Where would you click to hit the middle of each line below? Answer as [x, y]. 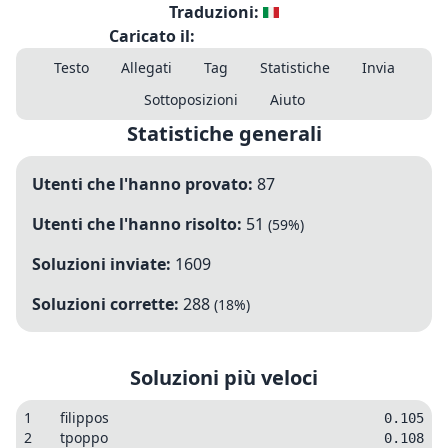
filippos [84, 417]
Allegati [146, 67]
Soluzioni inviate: [101, 264]
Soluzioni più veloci [224, 377]
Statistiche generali [224, 133]
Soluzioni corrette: [105, 304]
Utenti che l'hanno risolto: [137, 224]
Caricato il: [152, 36]
